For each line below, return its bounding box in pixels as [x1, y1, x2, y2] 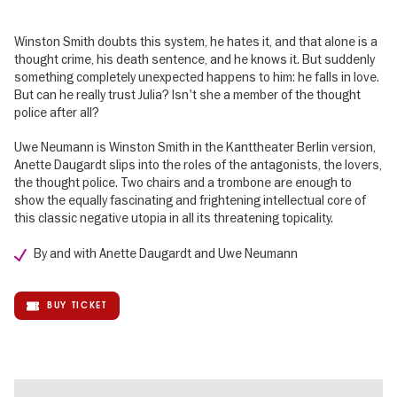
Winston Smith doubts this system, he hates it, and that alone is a [14, 34, 378, 50]
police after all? [14, 105, 99, 121]
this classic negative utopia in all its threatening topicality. [14, 210, 333, 227]
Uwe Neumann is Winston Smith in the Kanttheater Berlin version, [14, 139, 376, 156]
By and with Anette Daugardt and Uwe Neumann [34, 245, 299, 262]
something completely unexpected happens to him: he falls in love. [14, 69, 379, 85]
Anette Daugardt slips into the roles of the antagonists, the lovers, [14, 157, 382, 174]
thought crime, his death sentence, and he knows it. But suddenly [14, 51, 375, 67]
